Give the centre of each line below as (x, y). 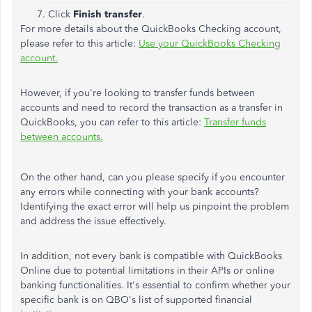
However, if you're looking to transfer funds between (138, 93)
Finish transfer (108, 14)
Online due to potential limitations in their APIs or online (147, 270)
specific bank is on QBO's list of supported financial (136, 299)
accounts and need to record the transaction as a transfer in (151, 107)
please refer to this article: (79, 43)
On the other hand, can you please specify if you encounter (153, 177)
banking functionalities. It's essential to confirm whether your (155, 285)
